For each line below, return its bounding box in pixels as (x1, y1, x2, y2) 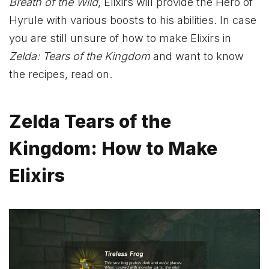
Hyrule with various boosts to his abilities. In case (9, 14, 256, 27)
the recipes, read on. (9, 68, 112, 81)
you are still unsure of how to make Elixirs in (9, 32, 231, 45)
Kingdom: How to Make (9, 137, 217, 159)
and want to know (153, 50, 244, 63)
